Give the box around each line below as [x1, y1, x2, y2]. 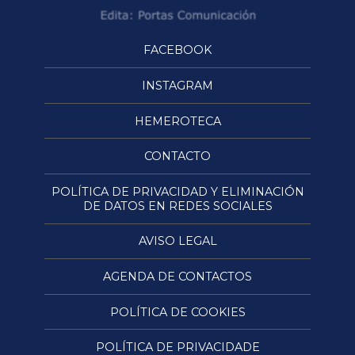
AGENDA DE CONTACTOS [103, 269, 252, 284]
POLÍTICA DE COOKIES [109, 304, 246, 319]
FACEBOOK [143, 43, 212, 58]
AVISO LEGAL [138, 234, 217, 249]
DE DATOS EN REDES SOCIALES [82, 198, 273, 213]
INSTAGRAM [142, 78, 213, 94]
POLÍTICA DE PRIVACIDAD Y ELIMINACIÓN [51, 184, 304, 199]
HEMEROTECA [134, 113, 221, 128]
